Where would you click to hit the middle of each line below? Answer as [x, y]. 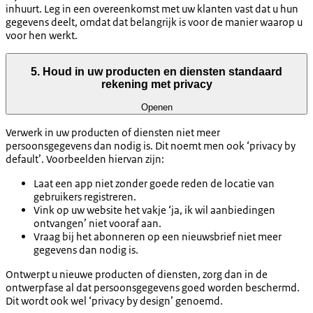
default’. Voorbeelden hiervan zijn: [85, 159]
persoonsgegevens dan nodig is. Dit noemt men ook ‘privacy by [151, 145]
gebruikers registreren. [85, 196]
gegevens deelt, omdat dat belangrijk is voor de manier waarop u [154, 22]
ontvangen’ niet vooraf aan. [97, 223]
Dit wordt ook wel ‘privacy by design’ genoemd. [114, 300]
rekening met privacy [156, 85]
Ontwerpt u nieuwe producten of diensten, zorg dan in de [137, 274]
